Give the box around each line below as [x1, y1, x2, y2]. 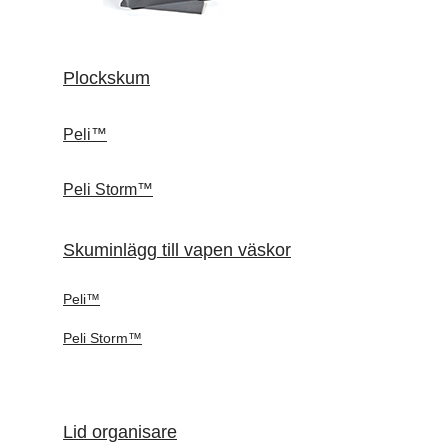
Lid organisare [63, 422, 177, 443]
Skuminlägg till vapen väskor [63, 239, 291, 260]
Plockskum [63, 67, 150, 88]
